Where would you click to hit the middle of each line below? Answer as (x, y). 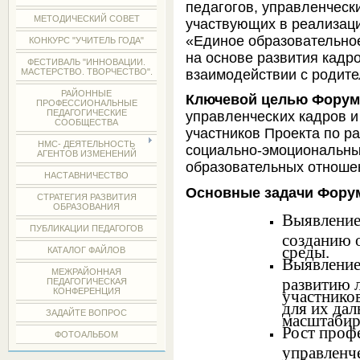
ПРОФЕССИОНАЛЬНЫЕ (86, 103)
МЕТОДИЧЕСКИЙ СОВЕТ (86, 18)
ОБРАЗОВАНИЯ (87, 207)
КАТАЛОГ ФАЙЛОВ (87, 250)
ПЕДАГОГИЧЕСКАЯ (86, 281)
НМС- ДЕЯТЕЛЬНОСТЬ (87, 144)
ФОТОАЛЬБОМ (87, 334)
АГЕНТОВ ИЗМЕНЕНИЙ (86, 153)
